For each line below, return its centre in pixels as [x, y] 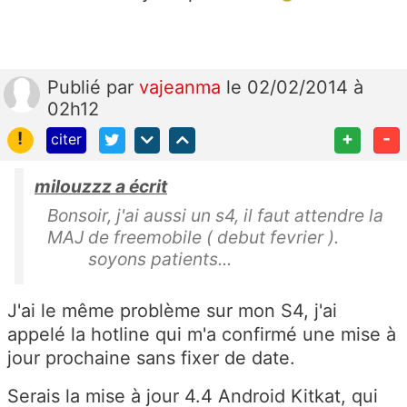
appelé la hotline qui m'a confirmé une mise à [202, 334]
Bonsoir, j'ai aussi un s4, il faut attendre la [215, 215]
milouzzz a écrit [101, 186]
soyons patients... [142, 259]
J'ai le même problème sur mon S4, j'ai [172, 311]
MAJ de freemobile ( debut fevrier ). [220, 237]
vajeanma [183, 88]
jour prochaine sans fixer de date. [151, 358]
